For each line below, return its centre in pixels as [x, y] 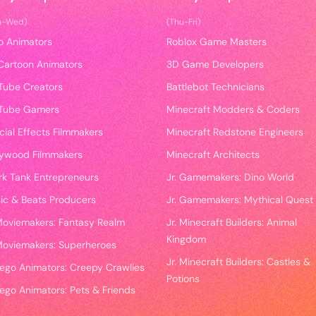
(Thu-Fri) [183, 22]
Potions [183, 279]
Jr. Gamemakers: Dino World [230, 177]
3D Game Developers [215, 64]
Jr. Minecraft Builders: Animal [232, 222]
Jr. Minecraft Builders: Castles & [238, 262]
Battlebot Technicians [215, 87]
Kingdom [186, 239]
